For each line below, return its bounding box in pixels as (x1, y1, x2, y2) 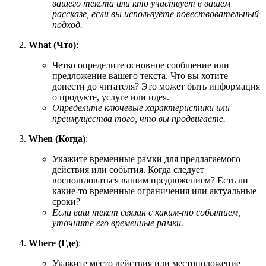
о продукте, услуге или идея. (52, 92, 169, 102)
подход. (52, 20, 83, 30)
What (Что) (28, 40, 76, 50)
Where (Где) (28, 238, 78, 248)
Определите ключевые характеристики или (52, 103, 230, 113)
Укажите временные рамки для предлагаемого (52, 154, 240, 164)
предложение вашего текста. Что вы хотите (52, 71, 228, 81)
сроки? (52, 197, 80, 207)
